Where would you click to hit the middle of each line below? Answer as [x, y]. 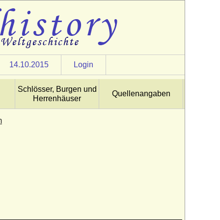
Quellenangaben [141, 94]
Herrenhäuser [57, 98]
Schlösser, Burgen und [57, 89]
